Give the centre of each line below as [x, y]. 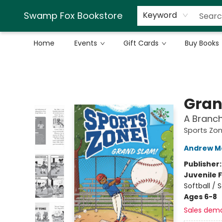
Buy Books [202, 43]
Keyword [160, 15]
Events [86, 43]
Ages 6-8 [200, 197]
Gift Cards [141, 43]
